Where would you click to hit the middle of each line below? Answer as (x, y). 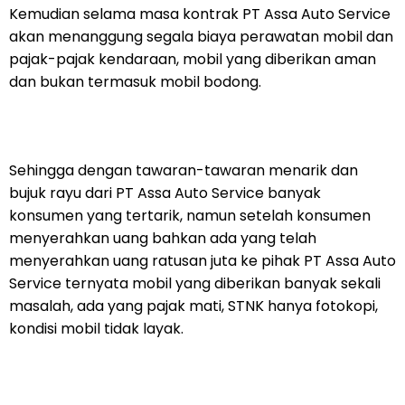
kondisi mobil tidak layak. (96, 329)
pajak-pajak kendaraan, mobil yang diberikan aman (193, 60)
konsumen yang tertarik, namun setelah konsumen (190, 216)
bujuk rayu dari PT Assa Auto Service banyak (165, 193)
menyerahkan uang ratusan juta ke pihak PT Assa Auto (202, 261)
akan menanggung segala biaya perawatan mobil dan (201, 37)
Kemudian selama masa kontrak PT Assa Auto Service (200, 14)
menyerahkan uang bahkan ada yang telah (163, 239)
